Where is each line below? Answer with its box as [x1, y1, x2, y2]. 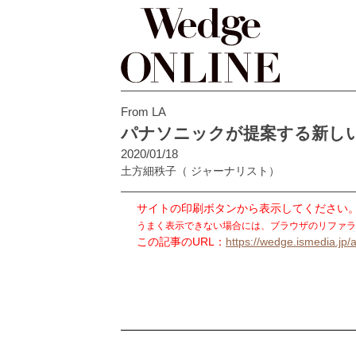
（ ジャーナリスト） [176, 164, 280, 177]
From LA [121, 104, 166, 118]
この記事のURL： [137, 234, 226, 248]
